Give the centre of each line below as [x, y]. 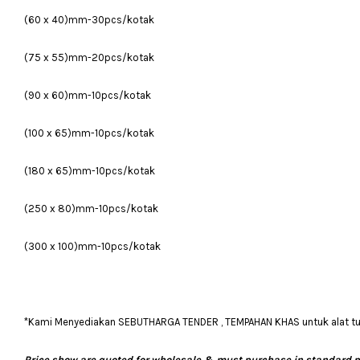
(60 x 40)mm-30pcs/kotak [89, 20]
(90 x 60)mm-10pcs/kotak [88, 95]
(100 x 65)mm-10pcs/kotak [89, 133]
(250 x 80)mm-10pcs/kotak [91, 209]
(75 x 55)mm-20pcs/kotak [89, 57]
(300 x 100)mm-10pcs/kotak [92, 246]
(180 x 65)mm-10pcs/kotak [90, 171]
